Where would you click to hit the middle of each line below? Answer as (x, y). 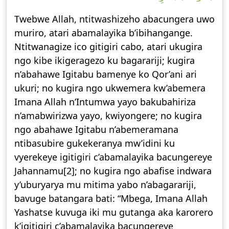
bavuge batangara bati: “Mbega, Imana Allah (111, 198)
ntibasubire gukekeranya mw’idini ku (95, 143)
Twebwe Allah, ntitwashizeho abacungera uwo (114, 19)
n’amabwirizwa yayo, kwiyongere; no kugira (108, 116)
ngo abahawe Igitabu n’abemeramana (96, 129)
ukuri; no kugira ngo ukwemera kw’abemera (110, 88)
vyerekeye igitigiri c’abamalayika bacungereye (113, 157)
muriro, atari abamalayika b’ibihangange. (104, 33)
